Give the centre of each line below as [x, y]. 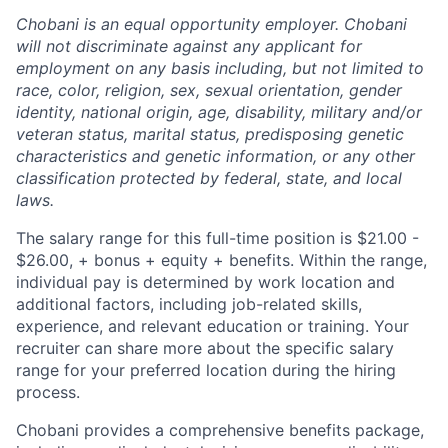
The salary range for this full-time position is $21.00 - [217, 238]
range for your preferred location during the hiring [206, 370]
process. [48, 392]
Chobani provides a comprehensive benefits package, [220, 430]
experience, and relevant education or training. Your [212, 326]
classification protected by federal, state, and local [209, 178]
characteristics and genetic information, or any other [215, 156]
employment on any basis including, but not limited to [220, 68]
